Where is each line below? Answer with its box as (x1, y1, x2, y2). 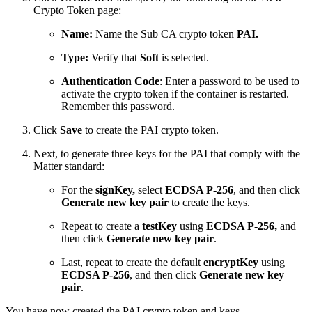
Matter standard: (33, 159, 104, 172)
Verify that (88, 51, 140, 63)
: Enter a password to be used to (159, 75, 299, 87)
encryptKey (203, 256, 261, 268)
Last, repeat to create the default (61, 256, 203, 268)
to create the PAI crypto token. (82, 123, 219, 136)
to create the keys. (169, 196, 250, 208)
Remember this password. (61, 100, 175, 112)
